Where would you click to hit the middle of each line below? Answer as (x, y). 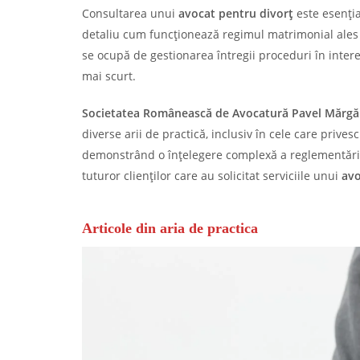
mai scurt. (109, 76)
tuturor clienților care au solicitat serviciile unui (212, 176)
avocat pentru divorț (236, 13)
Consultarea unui (130, 13)
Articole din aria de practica (170, 228)
